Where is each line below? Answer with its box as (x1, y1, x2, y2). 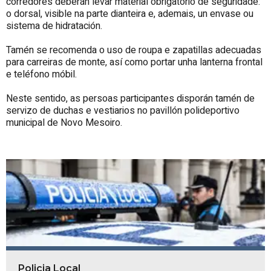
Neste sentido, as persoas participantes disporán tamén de (6, 91, 255, 106)
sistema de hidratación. (6, 18, 102, 33)
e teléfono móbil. (6, 67, 77, 82)
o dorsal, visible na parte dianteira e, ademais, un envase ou (6, 6, 253, 21)
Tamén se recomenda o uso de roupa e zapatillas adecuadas (6, 42, 261, 57)
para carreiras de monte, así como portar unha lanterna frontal (6, 54, 263, 70)
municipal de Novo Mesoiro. (6, 115, 122, 130)
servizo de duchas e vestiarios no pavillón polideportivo (6, 103, 240, 118)
